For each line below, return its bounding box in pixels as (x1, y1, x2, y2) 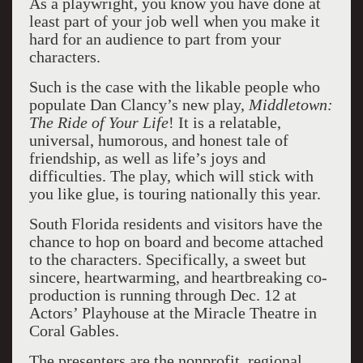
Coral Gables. (28, 322, 119, 340)
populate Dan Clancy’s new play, (28, 96, 249, 113)
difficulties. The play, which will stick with (28, 167, 314, 185)
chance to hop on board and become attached (28, 233, 323, 250)
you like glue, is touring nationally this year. (28, 185, 321, 203)
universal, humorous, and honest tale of (28, 131, 288, 149)
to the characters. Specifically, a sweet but (28, 250, 306, 268)
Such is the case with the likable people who (28, 78, 320, 96)
